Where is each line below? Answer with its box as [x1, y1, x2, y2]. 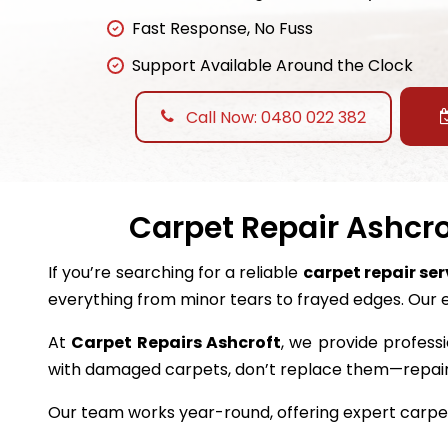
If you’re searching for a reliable [48, 261, 303, 285]
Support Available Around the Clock [132, 54, 413, 78]
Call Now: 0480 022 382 [182, 105, 366, 129]
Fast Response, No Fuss [132, 17, 313, 41]
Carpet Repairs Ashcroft [71, 331, 282, 355]
